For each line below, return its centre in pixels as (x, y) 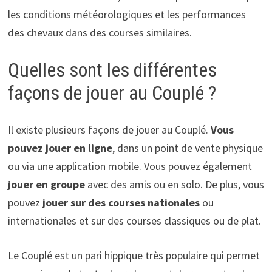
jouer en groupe (46, 184)
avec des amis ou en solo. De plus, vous (174, 184)
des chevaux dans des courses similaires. (100, 33)
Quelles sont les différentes (112, 70)
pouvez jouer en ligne (60, 148)
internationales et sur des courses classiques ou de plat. (134, 220)
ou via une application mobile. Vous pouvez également (130, 166)
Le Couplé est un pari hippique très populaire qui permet (134, 255)
